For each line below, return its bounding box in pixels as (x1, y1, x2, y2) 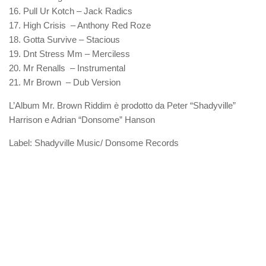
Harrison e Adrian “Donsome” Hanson (9, 114, 155, 125)
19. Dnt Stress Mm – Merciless (9, 48, 130, 59)
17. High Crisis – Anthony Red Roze (9, 20, 151, 30)
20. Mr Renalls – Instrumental (9, 62, 125, 73)
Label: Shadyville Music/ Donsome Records (9, 137, 179, 148)
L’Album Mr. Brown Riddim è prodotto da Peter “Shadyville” (9, 100, 236, 110)
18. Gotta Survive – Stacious (9, 34, 120, 45)
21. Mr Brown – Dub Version (9, 77, 121, 87)
